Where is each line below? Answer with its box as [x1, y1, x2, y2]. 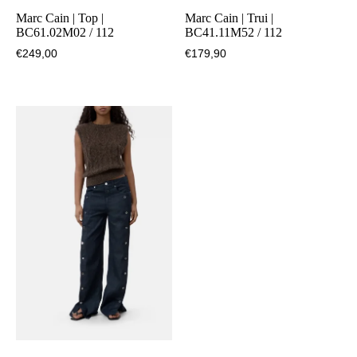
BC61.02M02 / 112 [16, 25, 114, 40]
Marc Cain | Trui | [185, 11, 274, 25]
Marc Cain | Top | [16, 11, 104, 25]
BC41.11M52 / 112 [185, 25, 283, 40]
